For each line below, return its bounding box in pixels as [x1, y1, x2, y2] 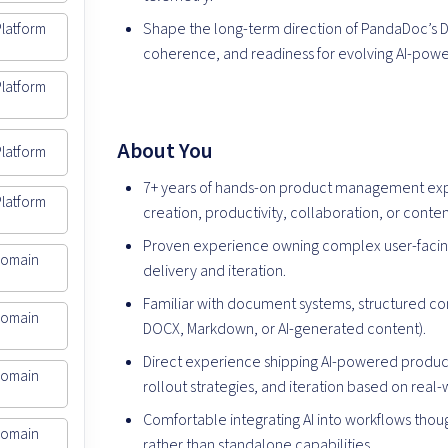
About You [117, 136, 214, 168]
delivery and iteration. [143, 260, 287, 283]
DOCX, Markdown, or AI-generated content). [143, 318, 427, 341]
